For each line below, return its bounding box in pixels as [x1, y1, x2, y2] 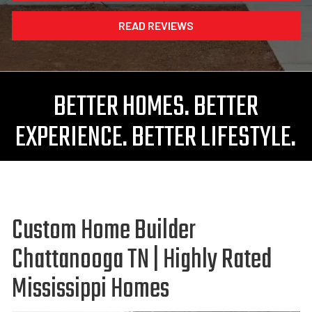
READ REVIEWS [118, 19, 194, 32]
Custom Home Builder [11, 210, 196, 252]
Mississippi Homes [11, 269, 169, 311]
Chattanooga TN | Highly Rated [11, 240, 272, 281]
